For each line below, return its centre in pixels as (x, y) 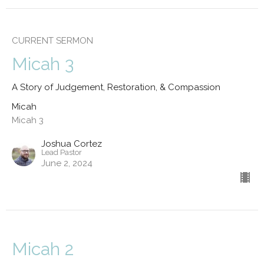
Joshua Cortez (72, 143)
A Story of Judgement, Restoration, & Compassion (116, 87)
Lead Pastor (62, 152)
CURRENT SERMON (52, 40)
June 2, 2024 (67, 163)
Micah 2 (43, 249)
